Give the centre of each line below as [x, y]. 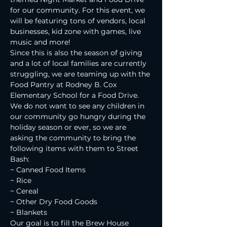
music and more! [40, 42]
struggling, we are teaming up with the [81, 74]
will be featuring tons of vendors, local [79, 21]
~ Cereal [24, 191]
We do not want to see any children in [78, 106]
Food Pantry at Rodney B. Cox [64, 85]
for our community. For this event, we [79, 10]
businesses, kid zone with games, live [77, 31]
